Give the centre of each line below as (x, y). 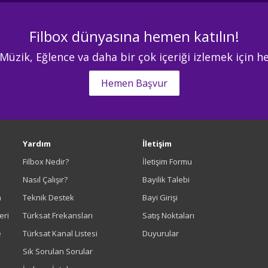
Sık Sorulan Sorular (57, 251)
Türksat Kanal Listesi (60, 233)
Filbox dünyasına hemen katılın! (134, 36)
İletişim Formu (167, 162)
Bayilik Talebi (166, 179)
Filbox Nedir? (45, 162)
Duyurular (160, 233)
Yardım (36, 144)
